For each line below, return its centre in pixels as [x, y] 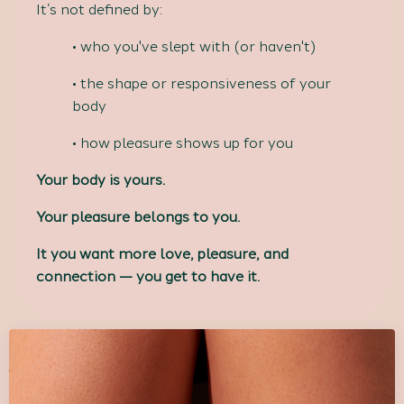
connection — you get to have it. [148, 277]
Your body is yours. [101, 180]
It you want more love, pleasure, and [162, 254]
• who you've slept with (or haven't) [194, 47]
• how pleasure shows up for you [183, 143]
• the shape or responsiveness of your [202, 84]
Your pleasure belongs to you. [138, 217]
